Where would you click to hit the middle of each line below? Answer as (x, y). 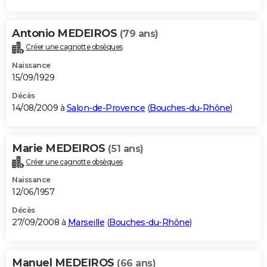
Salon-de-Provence (105, 108)
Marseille (86, 223)
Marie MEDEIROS (60, 148)
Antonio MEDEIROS (66, 33)
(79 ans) (139, 33)
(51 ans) (125, 148)
